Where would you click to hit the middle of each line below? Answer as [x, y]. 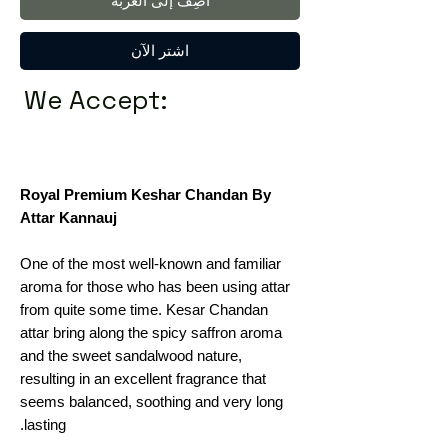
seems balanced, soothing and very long [151, 401]
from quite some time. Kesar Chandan [144, 309]
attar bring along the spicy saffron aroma [151, 332]
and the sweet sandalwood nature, [131, 355]
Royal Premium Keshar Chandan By [145, 194]
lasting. [45, 424]
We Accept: [96, 99]
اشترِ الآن [160, 50]
